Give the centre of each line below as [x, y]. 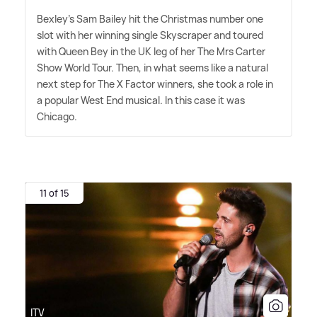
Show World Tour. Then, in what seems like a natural [152, 67]
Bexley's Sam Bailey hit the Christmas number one [150, 18]
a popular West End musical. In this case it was [141, 100]
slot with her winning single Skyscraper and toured [150, 35]
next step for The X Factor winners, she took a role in [155, 83]
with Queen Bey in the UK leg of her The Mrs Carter [151, 51]
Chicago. [57, 116]
